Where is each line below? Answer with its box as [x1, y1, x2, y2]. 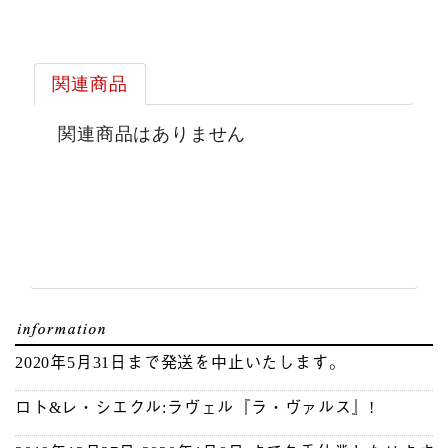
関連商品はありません [58, 124, 247, 145]
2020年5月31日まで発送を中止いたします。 [15, 354, 346, 372]
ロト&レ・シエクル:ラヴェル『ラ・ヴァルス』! [15, 399, 375, 417]
